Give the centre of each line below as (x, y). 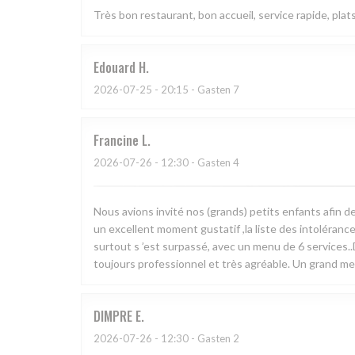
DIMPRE (113, 317)
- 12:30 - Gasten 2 (196, 339)
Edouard (115, 68)
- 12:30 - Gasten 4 (196, 163)
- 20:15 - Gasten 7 (196, 90)
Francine (116, 141)
